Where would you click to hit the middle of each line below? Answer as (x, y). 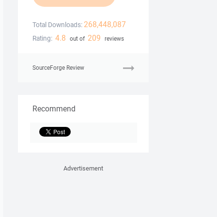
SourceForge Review (58, 68)
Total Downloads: (57, 25)
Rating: (42, 39)
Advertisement (83, 169)
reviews (113, 39)
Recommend (54, 109)
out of (77, 39)
